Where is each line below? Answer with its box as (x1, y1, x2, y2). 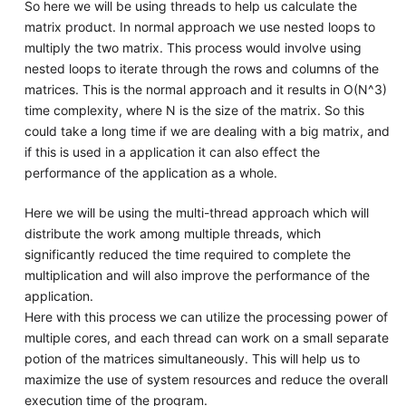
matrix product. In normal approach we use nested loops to (24, 18, 375, 34)
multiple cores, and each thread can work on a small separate (24, 329, 389, 345)
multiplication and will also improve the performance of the (24, 266, 370, 283)
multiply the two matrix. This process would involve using (24, 39, 362, 55)
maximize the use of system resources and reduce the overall (24, 371, 388, 387)
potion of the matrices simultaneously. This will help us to (24, 350, 360, 366)
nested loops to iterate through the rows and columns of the (24, 60, 379, 76)
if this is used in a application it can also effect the (24, 143, 320, 159)
